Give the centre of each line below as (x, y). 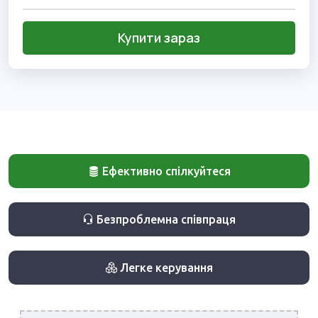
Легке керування (165, 268)
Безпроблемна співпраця (165, 220)
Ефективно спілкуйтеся (165, 171)
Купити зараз (159, 38)
